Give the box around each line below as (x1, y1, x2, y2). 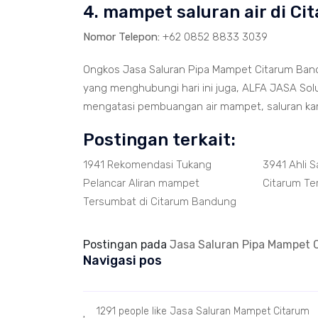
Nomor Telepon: (83, 31, 160, 43)
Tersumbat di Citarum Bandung (83, 195, 236, 208)
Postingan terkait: (83, 130, 236, 150)
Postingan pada (83, 238, 170, 251)
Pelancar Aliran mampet (83, 177, 199, 190)
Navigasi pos (83, 253, 162, 268)
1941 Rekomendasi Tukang (83, 158, 212, 171)
